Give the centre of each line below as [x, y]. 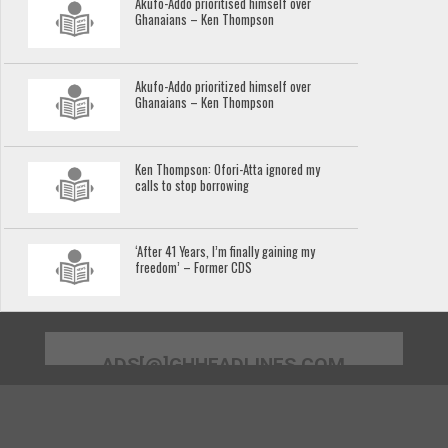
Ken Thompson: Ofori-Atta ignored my [228, 169]
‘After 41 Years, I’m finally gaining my [225, 252]
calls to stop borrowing [192, 185]
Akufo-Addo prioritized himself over [223, 86]
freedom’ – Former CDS [194, 268]
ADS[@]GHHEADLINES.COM [224, 365]
